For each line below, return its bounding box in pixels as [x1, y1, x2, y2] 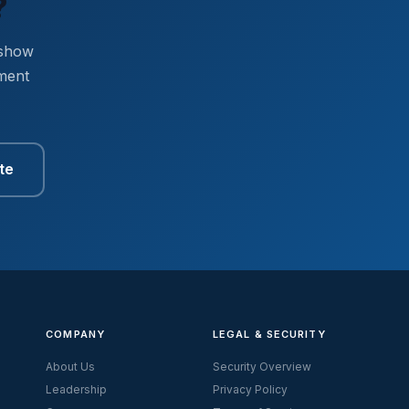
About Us [46, 359, 96, 373]
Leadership [46, 382, 108, 396]
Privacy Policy [213, 382, 288, 396]
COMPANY [46, 327, 105, 341]
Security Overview [213, 359, 312, 373]
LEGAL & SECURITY [213, 327, 326, 341]
